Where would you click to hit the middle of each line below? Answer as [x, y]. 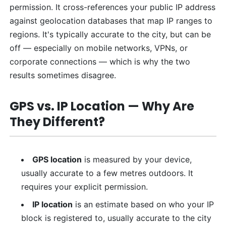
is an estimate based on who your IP [143, 204]
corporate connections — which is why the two [100, 61]
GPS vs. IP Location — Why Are [102, 106]
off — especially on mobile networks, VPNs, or [99, 48]
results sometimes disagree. [63, 75]
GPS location [57, 159]
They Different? [58, 122]
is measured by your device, [136, 159]
